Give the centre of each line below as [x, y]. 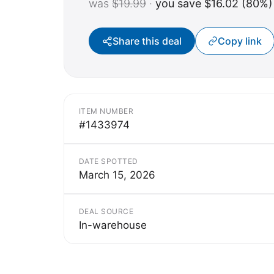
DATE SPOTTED [109, 161]
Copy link [240, 41]
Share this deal [147, 41]
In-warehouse [113, 225]
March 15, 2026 [117, 175]
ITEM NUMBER [106, 111]
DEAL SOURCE [106, 212]
